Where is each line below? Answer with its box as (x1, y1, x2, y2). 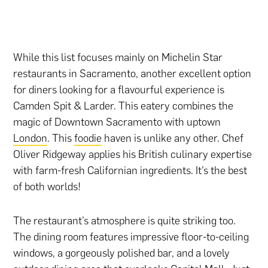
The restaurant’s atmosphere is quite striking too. (13, 214, 236, 228)
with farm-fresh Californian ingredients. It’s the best (13, 164, 248, 178)
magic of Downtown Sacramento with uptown (13, 115, 221, 129)
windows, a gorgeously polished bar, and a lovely (13, 246, 230, 260)
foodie (74, 132, 102, 145)
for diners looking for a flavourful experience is (13, 83, 225, 97)
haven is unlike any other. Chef (102, 132, 244, 145)
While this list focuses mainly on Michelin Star (13, 51, 223, 65)
